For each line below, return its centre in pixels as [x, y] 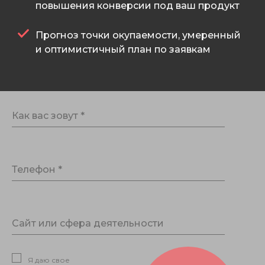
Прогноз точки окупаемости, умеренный [138, 35]
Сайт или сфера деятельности [88, 224]
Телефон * [37, 170]
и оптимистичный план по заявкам [123, 50]
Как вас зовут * [48, 116]
